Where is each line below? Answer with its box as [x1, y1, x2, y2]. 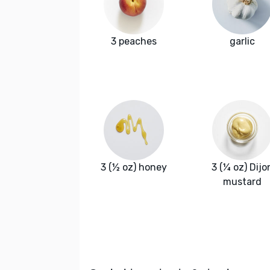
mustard [223, 176, 262, 188]
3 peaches [111, 36, 157, 48]
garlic [230, 36, 255, 48]
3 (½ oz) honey [101, 162, 167, 174]
